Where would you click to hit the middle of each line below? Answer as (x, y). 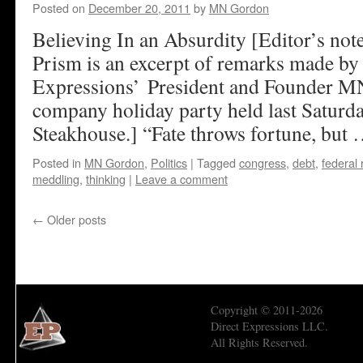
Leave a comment (181, 179)
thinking (106, 179)
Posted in (57, 162)
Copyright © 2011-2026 (267, 310)
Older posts (75, 219)
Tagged (216, 162)
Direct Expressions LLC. (269, 326)
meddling (56, 179)
